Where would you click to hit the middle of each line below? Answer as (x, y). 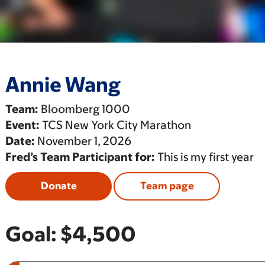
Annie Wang (63, 84)
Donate (59, 186)
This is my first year (204, 157)
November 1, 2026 (83, 141)
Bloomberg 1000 (84, 109)
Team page (167, 186)
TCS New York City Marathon (115, 125)
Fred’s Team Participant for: (80, 157)
